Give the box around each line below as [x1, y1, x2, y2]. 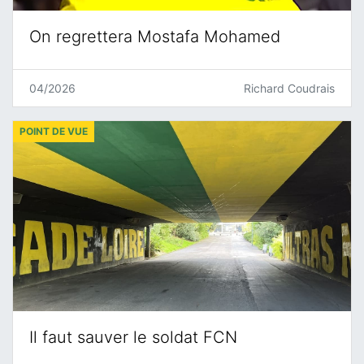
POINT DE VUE [19, 124, 88, 137]
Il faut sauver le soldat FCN [29, 327, 237, 347]
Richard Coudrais [244, 80, 335, 95]
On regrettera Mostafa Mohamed [29, 26, 280, 46]
